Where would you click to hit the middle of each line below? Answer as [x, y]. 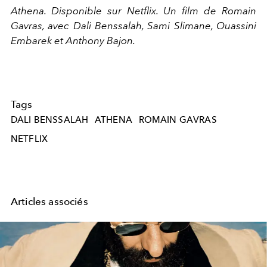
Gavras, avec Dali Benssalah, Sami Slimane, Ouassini [133, 26]
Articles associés [49, 201]
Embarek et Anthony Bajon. [73, 41]
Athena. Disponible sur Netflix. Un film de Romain [133, 11]
